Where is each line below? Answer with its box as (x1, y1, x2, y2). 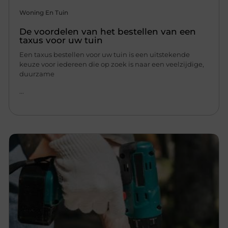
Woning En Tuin (19, 9, 69, 17)
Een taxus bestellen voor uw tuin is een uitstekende (19, 50, 190, 59)
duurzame (19, 70, 55, 78)
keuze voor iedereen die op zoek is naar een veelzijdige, (19, 60, 205, 69)
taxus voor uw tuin (19, 35, 103, 46)
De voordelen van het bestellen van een (19, 26, 196, 37)
